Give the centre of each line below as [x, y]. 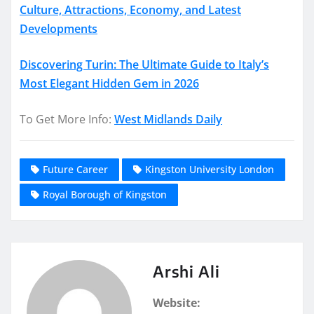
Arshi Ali [186, 272]
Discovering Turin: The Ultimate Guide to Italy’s [144, 64]
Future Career [75, 170]
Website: [177, 303]
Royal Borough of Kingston [105, 195]
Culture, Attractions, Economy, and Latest [130, 9]
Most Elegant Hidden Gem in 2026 [109, 83]
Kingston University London [210, 170]
